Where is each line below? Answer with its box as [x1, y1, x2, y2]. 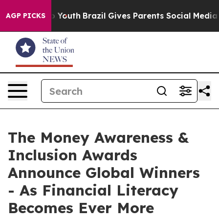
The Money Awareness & [8, 128, 189, 147]
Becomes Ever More [8, 198, 154, 217]
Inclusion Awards [8, 146, 137, 164]
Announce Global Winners [8, 163, 200, 182]
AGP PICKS [6, 11, 45, 20]
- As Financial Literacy [8, 181, 178, 199]
